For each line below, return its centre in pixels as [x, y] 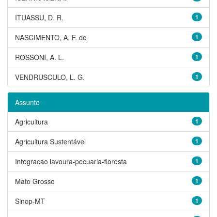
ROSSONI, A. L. [39, 57]
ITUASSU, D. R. [39, 17]
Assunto [27, 102]
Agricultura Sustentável [50, 141]
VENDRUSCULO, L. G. [50, 77]
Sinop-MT [30, 201]
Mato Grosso [35, 181]
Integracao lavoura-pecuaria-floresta [71, 161]
